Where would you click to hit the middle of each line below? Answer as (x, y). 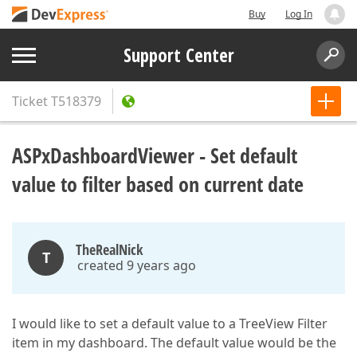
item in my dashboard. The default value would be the (174, 343)
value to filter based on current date (158, 184)
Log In (299, 14)
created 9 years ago (137, 265)
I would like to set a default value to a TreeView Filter (170, 324)
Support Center (178, 55)
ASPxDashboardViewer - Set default (155, 155)
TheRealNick (109, 249)
